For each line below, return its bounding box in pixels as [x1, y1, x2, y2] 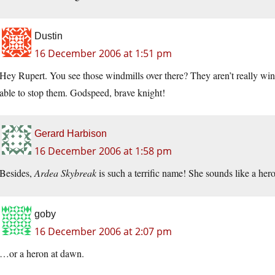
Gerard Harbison [34, 128, 107, 139]
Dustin [34, 31, 63, 42]
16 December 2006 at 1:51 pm [34, 47, 172, 61]
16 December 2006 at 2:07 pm [34, 225, 172, 239]
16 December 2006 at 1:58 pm [34, 144, 172, 158]
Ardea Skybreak [34, 166, 96, 180]
